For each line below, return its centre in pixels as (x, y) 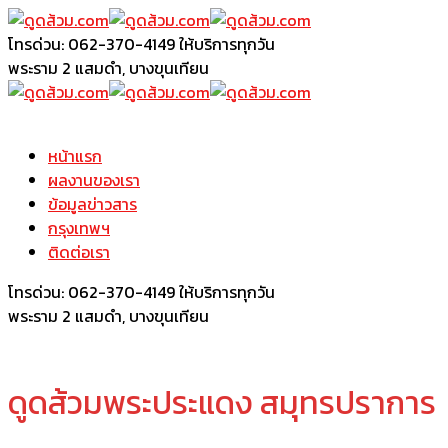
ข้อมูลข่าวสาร (92, 204)
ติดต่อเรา (79, 252)
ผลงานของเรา (94, 180)
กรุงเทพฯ (79, 228)
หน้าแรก (75, 156)
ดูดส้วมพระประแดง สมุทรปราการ (222, 403)
